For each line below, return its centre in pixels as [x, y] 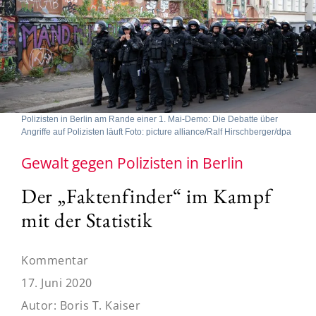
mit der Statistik [87, 220]
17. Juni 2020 [57, 282]
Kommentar [55, 260]
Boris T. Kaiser [100, 305]
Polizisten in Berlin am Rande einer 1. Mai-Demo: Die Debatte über [150, 119]
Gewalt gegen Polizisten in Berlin [132, 163]
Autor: [41, 305]
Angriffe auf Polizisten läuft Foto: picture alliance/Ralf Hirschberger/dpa [156, 132]
